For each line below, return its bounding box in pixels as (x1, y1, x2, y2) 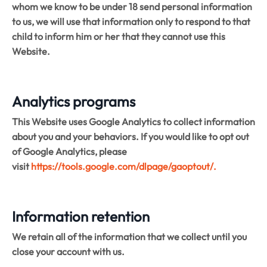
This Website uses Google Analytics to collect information (12, 115, 255, 128)
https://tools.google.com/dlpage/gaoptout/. (31, 160, 216, 172)
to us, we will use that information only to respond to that (12, 15, 250, 27)
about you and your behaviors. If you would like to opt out (12, 130, 249, 142)
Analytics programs (12, 92, 135, 110)
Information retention (12, 207, 150, 225)
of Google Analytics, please (12, 145, 127, 157)
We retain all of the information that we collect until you (12, 230, 247, 243)
